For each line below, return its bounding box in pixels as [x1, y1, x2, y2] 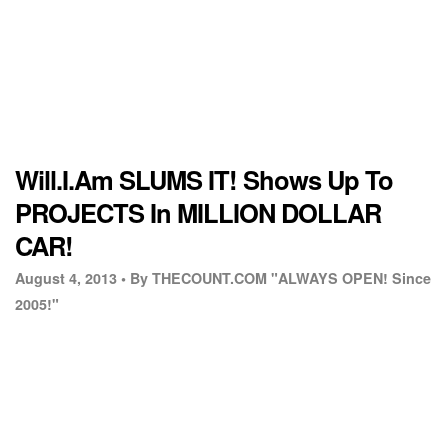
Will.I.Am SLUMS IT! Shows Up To [15, 161, 393, 199]
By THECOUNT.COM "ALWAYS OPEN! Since [130, 268, 431, 289]
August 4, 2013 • [15, 268, 126, 289]
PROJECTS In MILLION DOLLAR [15, 194, 381, 232]
